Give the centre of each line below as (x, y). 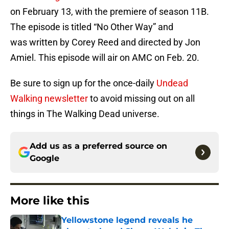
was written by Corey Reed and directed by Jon (105, 42)
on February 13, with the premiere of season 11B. (110, 12)
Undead (172, 83)
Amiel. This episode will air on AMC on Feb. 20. (105, 58)
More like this (50, 201)
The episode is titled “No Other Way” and (92, 27)
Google (44, 158)
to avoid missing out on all (141, 99)
